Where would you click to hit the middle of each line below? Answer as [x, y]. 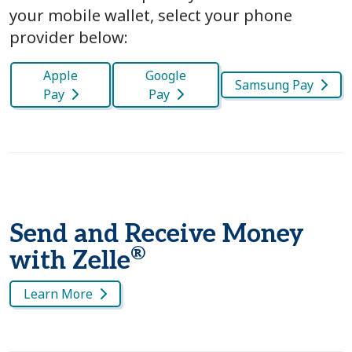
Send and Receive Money [157, 234]
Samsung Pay [274, 84]
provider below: [69, 37]
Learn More [58, 293]
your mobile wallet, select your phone [151, 15]
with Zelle [70, 260]
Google [166, 75]
